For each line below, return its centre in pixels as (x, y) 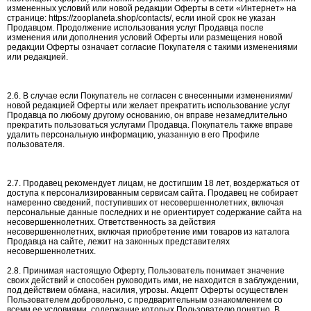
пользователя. (36, 144)
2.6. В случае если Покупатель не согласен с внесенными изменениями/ (150, 96)
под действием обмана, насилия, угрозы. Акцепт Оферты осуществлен (148, 290)
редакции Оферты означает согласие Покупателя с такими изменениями (152, 47)
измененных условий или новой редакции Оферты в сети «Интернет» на (152, 8)
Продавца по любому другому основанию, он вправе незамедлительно (147, 115)
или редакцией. (37, 57)
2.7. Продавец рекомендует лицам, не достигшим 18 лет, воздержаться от (153, 183)
